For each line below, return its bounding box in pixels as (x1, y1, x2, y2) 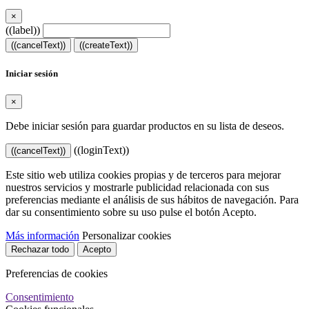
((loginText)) (74, 143, 129, 156)
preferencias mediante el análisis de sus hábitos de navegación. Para (6, 193, 299, 206)
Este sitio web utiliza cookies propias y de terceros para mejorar (6, 168, 281, 181)
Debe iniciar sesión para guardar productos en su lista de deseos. (6, 119, 284, 132)
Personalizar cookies (82, 229, 171, 241)
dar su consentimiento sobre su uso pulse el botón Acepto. (6, 206, 257, 218)
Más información (6, 229, 79, 241)
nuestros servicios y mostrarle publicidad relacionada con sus (6, 181, 269, 193)
